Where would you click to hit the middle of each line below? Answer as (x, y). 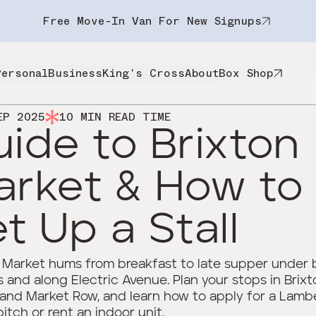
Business (75, 73)
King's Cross (143, 73)
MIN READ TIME (122, 117)
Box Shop (246, 73)
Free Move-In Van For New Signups (152, 21)
